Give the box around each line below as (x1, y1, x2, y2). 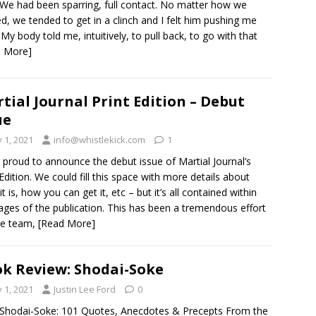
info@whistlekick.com (54, 133, 145, 146)
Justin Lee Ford (54, 282, 116, 296)
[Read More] (38, 216, 95, 230)
